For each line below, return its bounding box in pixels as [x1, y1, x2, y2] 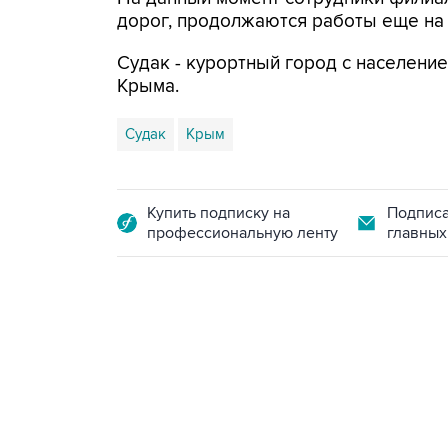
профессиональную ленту [147, 223, 338, 243]
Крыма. [117, 75, 179, 98]
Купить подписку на [147, 203, 290, 223]
